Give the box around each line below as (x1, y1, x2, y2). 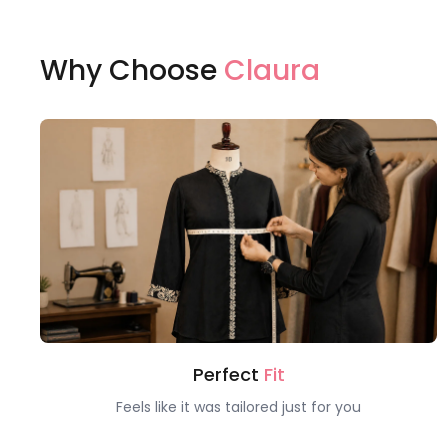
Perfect (192, 361, 264, 387)
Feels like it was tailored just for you (116, 396, 362, 417)
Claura (224, 51, 320, 91)
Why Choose (40, 51, 224, 91)
